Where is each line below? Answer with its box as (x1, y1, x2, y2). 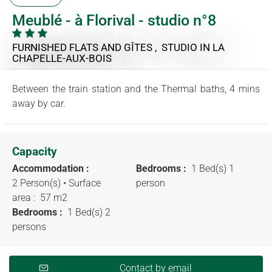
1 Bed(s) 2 (65, 206, 110, 218)
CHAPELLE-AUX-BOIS (12, 52, 112, 64)
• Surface (63, 177, 101, 189)
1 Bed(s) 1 (189, 162, 234, 174)
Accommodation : (12, 162, 92, 174)
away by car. (12, 97, 66, 109)
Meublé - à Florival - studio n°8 (12, 11, 216, 29)
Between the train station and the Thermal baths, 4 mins (12, 83, 260, 95)
